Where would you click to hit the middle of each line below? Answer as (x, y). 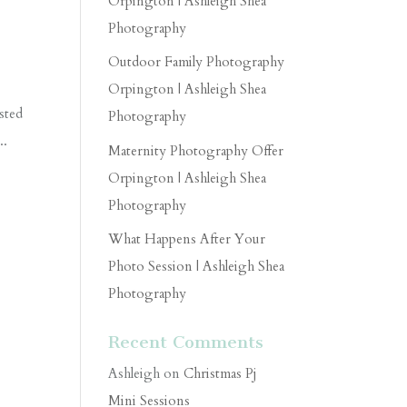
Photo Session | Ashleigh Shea (197, 266)
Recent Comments (186, 342)
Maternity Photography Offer (196, 150)
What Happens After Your (187, 239)
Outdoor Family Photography (197, 62)
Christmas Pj (221, 373)
